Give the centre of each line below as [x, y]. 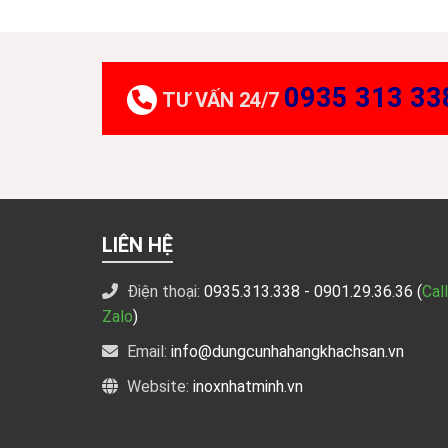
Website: [158, 387]
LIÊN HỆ [137, 245]
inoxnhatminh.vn [248, 387]
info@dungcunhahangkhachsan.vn [287, 352]
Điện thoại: [163, 292]
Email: [147, 352]
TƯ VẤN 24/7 [222, 100]
